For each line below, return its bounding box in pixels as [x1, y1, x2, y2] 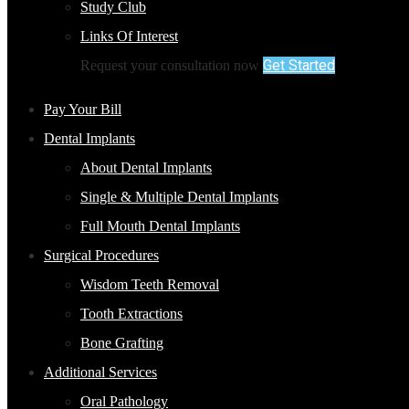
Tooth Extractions [80, 306, 183, 321]
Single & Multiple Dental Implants [80, 189, 278, 204]
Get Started [263, 57, 335, 74]
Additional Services [44, 364, 157, 380]
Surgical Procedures [44, 247, 159, 263]
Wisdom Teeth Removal [80, 277, 219, 292]
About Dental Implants [80, 160, 212, 175]
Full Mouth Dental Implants [80, 218, 240, 234]
